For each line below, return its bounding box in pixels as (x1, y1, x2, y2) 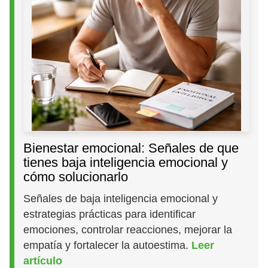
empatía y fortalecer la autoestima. (23, 239, 192, 251)
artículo (23, 254, 63, 267)
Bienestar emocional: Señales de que (23, 140, 239, 156)
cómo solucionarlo (23, 169, 129, 184)
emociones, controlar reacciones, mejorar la (23, 223, 233, 236)
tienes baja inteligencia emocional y (23, 154, 229, 170)
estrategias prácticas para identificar (23, 208, 196, 220)
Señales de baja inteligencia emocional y (23, 192, 218, 205)
